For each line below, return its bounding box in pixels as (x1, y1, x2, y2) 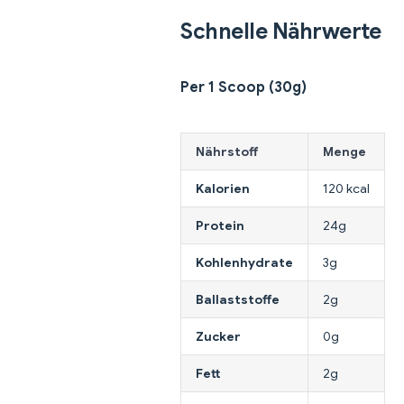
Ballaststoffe (196, 291, 280, 308)
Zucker (196, 328, 241, 345)
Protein (196, 217, 244, 234)
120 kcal (323, 180, 370, 197)
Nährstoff (196, 143, 258, 161)
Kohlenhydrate (196, 254, 293, 271)
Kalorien (196, 180, 250, 197)
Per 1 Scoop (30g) (180, 78, 307, 97)
